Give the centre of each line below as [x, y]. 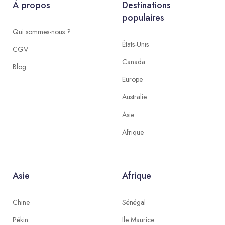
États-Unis [135, 44]
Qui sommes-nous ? [42, 32]
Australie [134, 97]
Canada [133, 62]
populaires [143, 18]
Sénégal [134, 202]
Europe [132, 79]
